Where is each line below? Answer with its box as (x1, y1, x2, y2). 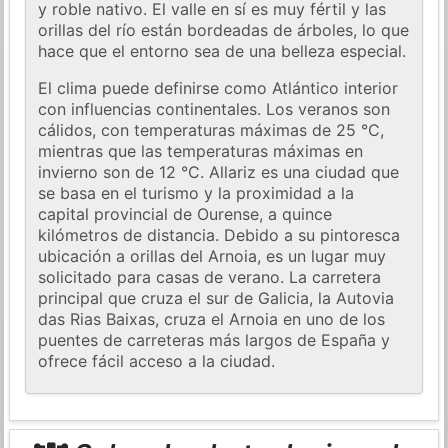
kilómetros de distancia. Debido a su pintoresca (38, 225, 401, 246)
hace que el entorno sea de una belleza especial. (38, 41, 407, 62)
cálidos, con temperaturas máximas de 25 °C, (38, 120, 385, 141)
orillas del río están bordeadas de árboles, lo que (38, 20, 410, 41)
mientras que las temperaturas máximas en (38, 141, 364, 162)
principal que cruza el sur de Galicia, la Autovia (38, 288, 395, 309)
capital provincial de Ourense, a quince (38, 204, 333, 225)
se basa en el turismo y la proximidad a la (38, 183, 355, 204)
